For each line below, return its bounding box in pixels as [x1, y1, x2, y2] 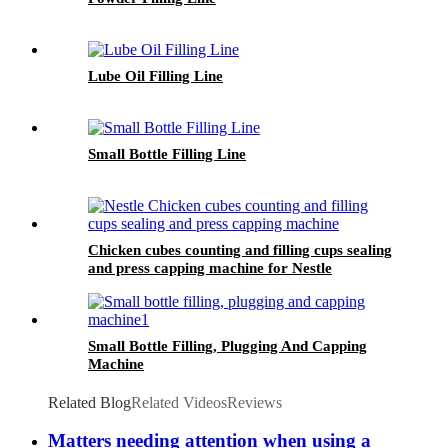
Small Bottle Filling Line [88, 145, 246, 162]
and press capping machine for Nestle [88, 259, 332, 276]
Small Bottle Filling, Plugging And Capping [88, 337, 367, 354]
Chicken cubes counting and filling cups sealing [88, 241, 392, 258]
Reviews [227, 393, 282, 411]
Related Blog [48, 393, 131, 411]
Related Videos [131, 393, 227, 411]
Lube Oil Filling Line [88, 67, 223, 84]
